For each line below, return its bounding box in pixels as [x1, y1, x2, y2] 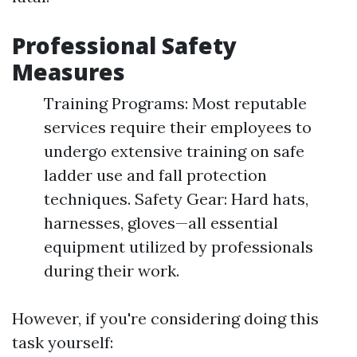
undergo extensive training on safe [44, 141, 304, 161]
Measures [12, 57, 125, 87]
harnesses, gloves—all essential [44, 213, 278, 233]
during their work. [44, 261, 179, 280]
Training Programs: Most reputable [44, 93, 307, 113]
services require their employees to [44, 117, 312, 137]
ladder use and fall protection [44, 165, 267, 185]
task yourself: [12, 332, 113, 352]
